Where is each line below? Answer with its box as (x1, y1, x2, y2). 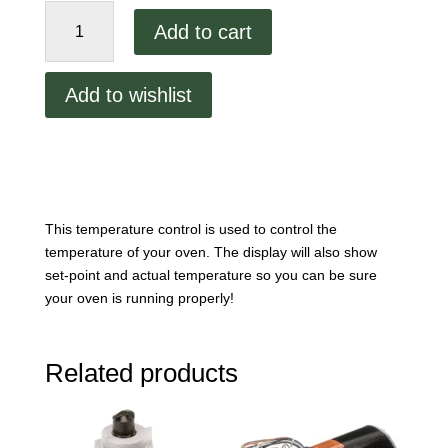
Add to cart (153, 20, 252, 43)
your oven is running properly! (44, 290, 234, 307)
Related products (44, 358, 238, 389)
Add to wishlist (64, 84, 192, 107)
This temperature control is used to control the (44, 221, 337, 238)
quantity (43, 164, 94, 181)
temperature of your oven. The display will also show (44, 244, 377, 261)
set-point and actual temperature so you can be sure (44, 267, 377, 284)
